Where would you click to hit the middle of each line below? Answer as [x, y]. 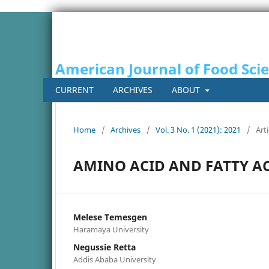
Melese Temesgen [110, 217]
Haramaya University [111, 229]
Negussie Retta [104, 247]
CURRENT [74, 89]
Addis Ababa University [115, 259]
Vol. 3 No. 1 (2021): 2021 [198, 129]
